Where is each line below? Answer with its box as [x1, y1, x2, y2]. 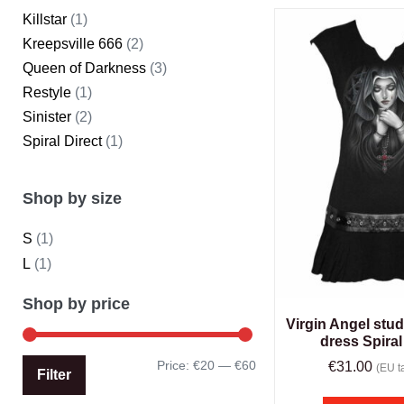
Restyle [23, 85, 71, 100]
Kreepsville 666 [23, 36, 123, 51]
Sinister [23, 109, 71, 124]
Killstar [23, 12, 67, 27]
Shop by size [23, 189, 122, 207]
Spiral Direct [23, 133, 102, 149]
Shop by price [23, 295, 130, 313]
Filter [37, 367, 71, 382]
